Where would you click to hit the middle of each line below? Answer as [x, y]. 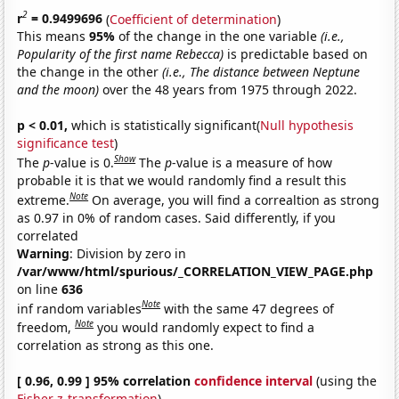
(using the [345, 380]
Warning [44, 253]
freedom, [46, 327]
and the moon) [58, 90]
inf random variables [80, 308]
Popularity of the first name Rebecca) [121, 54]
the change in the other [90, 72]
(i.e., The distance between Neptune [261, 72]
